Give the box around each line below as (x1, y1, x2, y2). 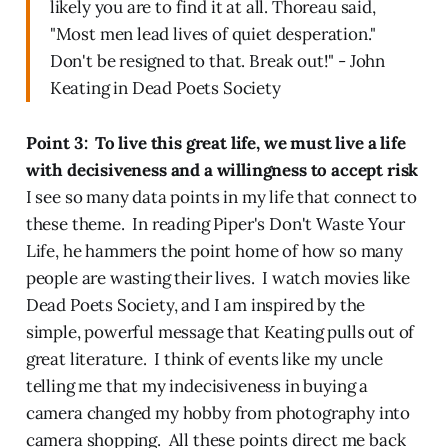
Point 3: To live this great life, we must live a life (25, 131, 406, 154)
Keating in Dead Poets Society (49, 76, 281, 99)
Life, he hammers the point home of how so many (25, 239, 403, 262)
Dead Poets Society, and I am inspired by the (25, 293, 366, 316)
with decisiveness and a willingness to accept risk (25, 158, 419, 181)
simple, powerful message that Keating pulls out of (25, 320, 415, 343)
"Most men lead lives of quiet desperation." (49, 22, 376, 45)
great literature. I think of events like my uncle (25, 347, 384, 370)
